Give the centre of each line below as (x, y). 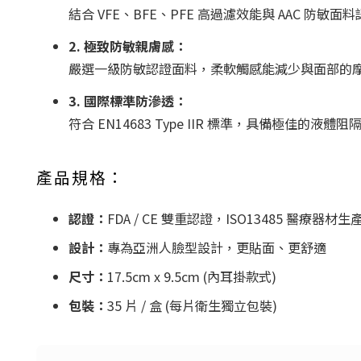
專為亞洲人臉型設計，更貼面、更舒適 (217, 247)
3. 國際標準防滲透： (128, 101)
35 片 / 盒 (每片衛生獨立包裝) (192, 305)
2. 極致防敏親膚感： (128, 46)
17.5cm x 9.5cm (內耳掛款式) (192, 276)
